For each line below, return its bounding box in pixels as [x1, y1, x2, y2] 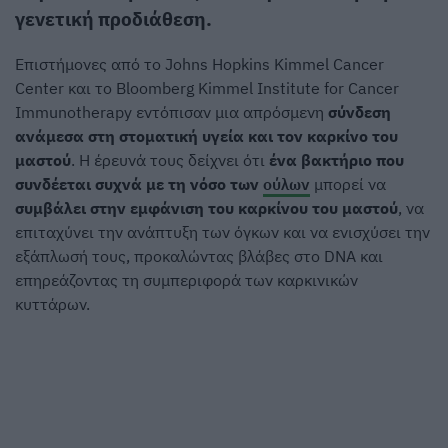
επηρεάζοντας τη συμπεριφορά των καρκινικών [15, 270, 358, 291]
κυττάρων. [15, 294, 90, 315]
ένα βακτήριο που [269, 150, 404, 171]
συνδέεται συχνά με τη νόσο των [15, 174, 259, 195]
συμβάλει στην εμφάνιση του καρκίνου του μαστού [15, 198, 398, 219]
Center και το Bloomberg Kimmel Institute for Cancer [15, 78, 399, 99]
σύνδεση [328, 102, 391, 123]
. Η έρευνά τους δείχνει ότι [71, 150, 269, 171]
